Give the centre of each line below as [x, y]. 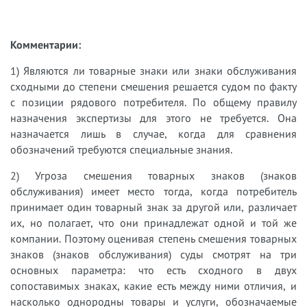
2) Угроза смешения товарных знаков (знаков [153, 175]
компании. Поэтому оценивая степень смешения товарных [153, 238]
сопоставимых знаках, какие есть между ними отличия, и [153, 285]
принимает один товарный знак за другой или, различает [153, 207]
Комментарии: [46, 44]
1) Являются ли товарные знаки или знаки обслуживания [153, 70]
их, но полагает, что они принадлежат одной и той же [153, 222]
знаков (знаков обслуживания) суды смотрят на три [153, 254]
